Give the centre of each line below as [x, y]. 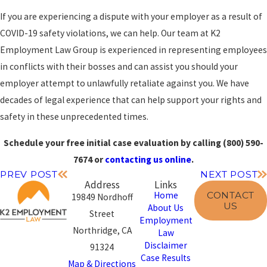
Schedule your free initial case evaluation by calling [113, 143]
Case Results [166, 258]
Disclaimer [166, 246]
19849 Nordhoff [102, 197]
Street [102, 214]
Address [102, 185]
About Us [166, 208]
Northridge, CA [102, 231]
